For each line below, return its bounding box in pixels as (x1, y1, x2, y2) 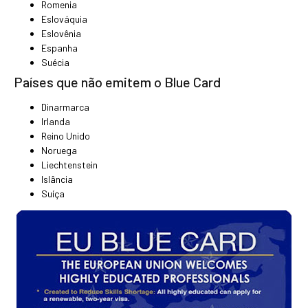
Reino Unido (41, 130, 90, 142)
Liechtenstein (41, 159, 98, 171)
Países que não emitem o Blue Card (14, 74, 221, 91)
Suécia (41, 56, 69, 69)
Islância (41, 173, 73, 186)
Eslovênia (41, 27, 81, 40)
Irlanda (41, 115, 70, 128)
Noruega (41, 144, 77, 157)
